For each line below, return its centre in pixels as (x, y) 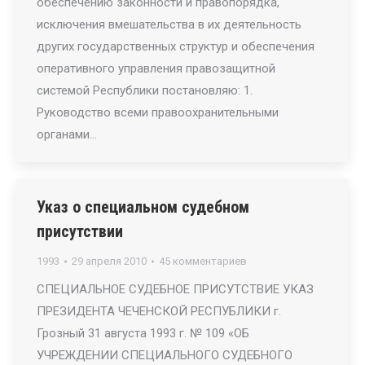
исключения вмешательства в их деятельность (169, 24)
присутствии (80, 231)
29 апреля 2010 (109, 261)
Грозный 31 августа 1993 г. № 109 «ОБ (143, 333)
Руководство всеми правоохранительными (158, 112)
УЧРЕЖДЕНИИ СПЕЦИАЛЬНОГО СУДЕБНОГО (165, 355)
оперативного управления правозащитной (156, 68)
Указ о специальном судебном (143, 207)
